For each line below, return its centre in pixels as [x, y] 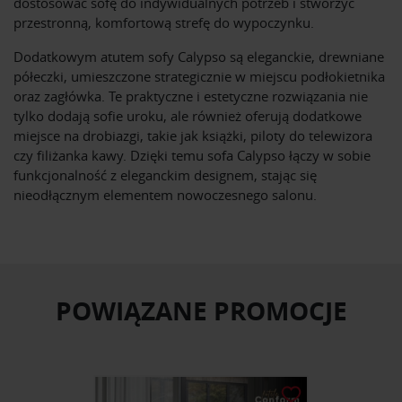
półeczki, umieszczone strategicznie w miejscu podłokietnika [199, 76]
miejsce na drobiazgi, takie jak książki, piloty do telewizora [193, 135]
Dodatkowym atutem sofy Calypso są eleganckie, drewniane [199, 56]
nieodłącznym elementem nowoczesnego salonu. [165, 194]
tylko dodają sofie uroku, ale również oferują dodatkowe [188, 115]
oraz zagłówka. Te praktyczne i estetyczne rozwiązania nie [191, 96]
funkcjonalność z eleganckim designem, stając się [165, 175]
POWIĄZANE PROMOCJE [201, 310]
